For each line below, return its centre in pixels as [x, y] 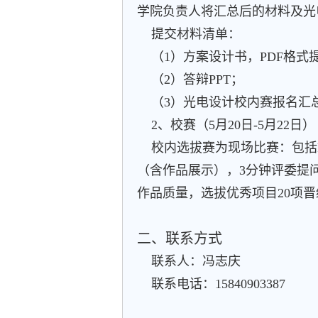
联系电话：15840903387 [211, 284]
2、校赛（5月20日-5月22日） [233, 125]
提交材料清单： [189, 34]
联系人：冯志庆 [189, 261]
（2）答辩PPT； [190, 79]
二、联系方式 [180, 238]
